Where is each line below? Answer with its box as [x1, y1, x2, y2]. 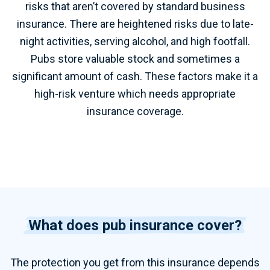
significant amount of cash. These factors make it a [12, 70, 258, 83]
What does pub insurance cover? [28, 217, 242, 234]
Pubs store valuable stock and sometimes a [30, 52, 240, 65]
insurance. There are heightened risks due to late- [16, 17, 254, 30]
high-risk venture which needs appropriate [34, 87, 236, 100]
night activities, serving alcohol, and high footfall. [20, 35, 250, 48]
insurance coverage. [86, 105, 184, 118]
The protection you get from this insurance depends [10, 256, 260, 269]
